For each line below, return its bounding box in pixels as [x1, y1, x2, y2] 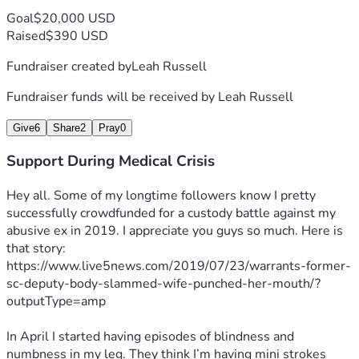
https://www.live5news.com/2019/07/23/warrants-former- [6, 257, 351, 276]
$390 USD [46, 26, 108, 45]
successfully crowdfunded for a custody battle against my [6, 204, 336, 223]
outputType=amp [6, 292, 106, 311]
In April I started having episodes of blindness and [6, 328, 294, 346]
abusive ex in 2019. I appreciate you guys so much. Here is [6, 222, 343, 240]
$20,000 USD [34, 9, 115, 27]
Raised [6, 26, 46, 45]
